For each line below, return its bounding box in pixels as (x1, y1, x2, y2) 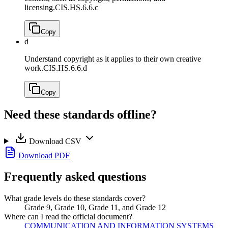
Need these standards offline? (4, 107, 157, 121)
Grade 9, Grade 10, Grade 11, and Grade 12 (24, 203, 166, 212)
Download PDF (16, 151, 70, 160)
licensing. (24, 3, 55, 12)
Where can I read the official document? (4, 212, 132, 221)
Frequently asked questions (4, 170, 146, 184)
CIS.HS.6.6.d (43, 63, 87, 72)
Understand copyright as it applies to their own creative (24, 54, 201, 63)
